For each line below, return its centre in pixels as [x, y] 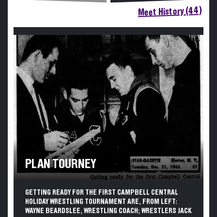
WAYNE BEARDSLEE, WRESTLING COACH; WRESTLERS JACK [108, 211]
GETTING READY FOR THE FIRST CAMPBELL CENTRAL [102, 192]
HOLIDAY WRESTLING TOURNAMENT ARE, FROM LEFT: [101, 201]
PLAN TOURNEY [61, 164]
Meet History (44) [170, 12]
